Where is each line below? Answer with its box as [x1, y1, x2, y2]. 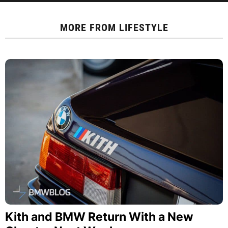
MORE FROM [60, 21, 119, 34]
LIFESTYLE [119, 21, 168, 34]
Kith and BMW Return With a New [5, 209, 193, 224]
